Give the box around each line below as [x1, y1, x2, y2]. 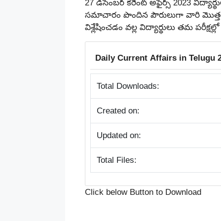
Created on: [97, 106, 140, 115]
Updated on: [97, 131, 141, 140]
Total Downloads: [97, 81, 159, 91]
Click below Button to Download [85, 187, 201, 197]
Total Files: [97, 155, 137, 165]
